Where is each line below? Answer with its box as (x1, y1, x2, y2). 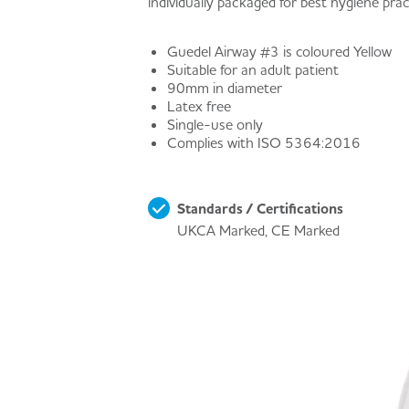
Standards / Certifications (177, 199, 343, 218)
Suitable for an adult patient (166, 59, 339, 79)
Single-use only (166, 114, 263, 133)
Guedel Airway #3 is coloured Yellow (166, 41, 392, 60)
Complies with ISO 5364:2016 (166, 132, 361, 152)
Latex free (166, 96, 231, 115)
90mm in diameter (166, 78, 282, 97)
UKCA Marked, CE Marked (177, 221, 340, 240)
